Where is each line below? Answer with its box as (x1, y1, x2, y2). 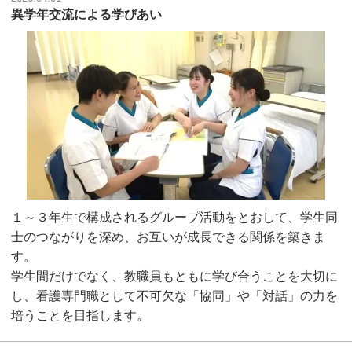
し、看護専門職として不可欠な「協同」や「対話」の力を (11, 288, 338, 302)
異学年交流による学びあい (11, 8, 162, 21)
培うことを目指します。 (11, 308, 149, 322)
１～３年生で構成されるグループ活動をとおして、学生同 (11, 210, 338, 224)
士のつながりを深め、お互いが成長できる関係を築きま (11, 229, 325, 244)
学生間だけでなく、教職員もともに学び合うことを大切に (11, 269, 338, 283)
